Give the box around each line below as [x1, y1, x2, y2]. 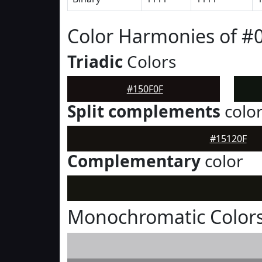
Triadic [67, 50, 123, 73]
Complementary [67, 150, 201, 172]
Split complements [67, 100, 220, 122]
